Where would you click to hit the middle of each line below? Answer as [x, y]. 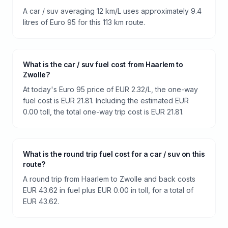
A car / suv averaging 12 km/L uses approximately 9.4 [112, 11]
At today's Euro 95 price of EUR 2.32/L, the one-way [110, 89]
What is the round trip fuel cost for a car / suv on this [114, 154]
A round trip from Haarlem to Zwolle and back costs [109, 179]
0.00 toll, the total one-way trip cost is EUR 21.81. [103, 112]
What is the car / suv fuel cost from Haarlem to [103, 64]
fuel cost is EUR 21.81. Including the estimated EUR [106, 101]
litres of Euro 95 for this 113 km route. [84, 22]
